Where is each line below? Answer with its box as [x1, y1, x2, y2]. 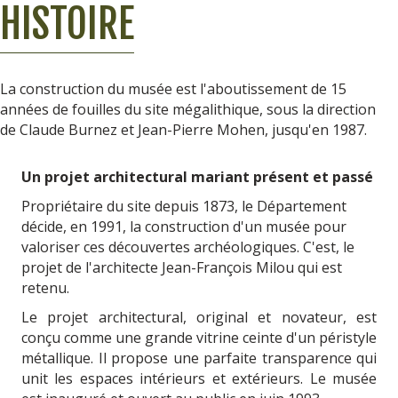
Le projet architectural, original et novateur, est [21, 307, 377, 327]
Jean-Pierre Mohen [138, 120, 265, 139]
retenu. [21, 278, 69, 298]
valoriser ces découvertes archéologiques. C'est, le [21, 237, 354, 257]
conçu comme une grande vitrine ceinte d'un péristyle [21, 328, 377, 347]
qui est [294, 258, 342, 277]
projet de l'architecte [21, 258, 162, 277]
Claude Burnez [20, 120, 121, 139]
